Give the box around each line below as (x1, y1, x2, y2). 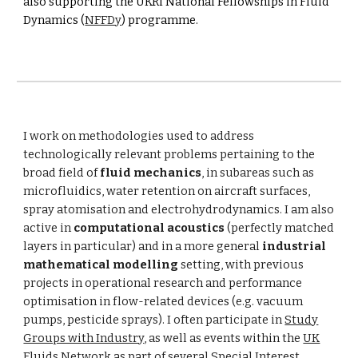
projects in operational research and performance (23, 276, 303, 290)
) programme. (121, 13, 201, 28)
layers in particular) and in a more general (23, 239, 263, 253)
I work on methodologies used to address (23, 129, 255, 143)
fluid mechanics (100, 165, 202, 180)
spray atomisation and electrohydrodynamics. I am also (23, 202, 335, 217)
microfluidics (23, 184, 102, 198)
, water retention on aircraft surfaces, (101, 184, 311, 198)
